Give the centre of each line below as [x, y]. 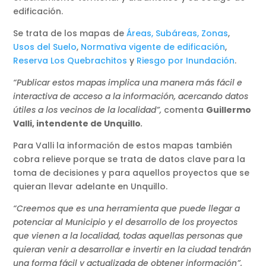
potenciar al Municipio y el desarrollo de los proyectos [126, 222]
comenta [185, 110]
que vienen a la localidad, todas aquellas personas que [128, 236]
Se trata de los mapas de [70, 34]
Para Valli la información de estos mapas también [123, 146]
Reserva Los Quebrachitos [70, 61]
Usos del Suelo [45, 47]
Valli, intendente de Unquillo [77, 124]
